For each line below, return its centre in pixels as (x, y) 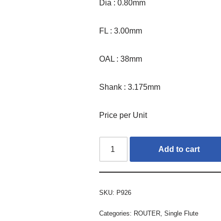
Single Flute (182, 213)
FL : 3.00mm (121, 31)
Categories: (117, 213)
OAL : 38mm (121, 59)
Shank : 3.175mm (130, 87)
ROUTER (147, 213)
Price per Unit (123, 115)
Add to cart (179, 149)
